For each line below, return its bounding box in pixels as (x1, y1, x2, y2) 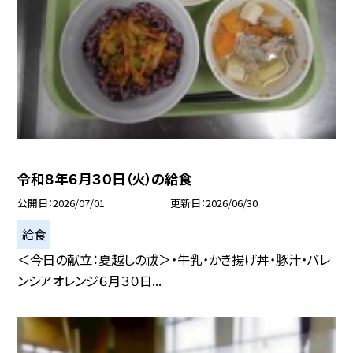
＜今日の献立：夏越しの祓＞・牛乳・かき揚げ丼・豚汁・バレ (17, 249, 331, 269)
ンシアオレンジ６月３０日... (17, 270, 162, 290)
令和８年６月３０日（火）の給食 (17, 168, 192, 188)
